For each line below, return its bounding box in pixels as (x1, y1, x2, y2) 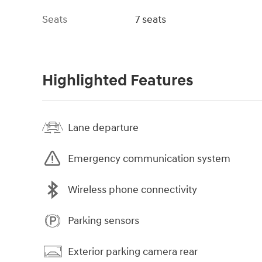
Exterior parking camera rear (68, 244, 198, 258)
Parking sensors (68, 213, 139, 227)
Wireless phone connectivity (68, 182, 197, 196)
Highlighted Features (42, 71, 193, 91)
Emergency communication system (68, 151, 230, 166)
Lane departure (68, 120, 139, 135)
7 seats (135, 13, 167, 27)
